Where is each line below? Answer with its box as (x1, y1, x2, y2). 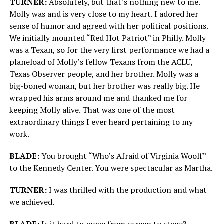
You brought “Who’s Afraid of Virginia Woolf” (39, 150, 206, 162)
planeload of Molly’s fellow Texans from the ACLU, (9, 56, 193, 68)
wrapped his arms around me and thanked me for (9, 92, 187, 104)
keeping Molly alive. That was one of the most (9, 104, 175, 116)
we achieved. (9, 196, 54, 208)
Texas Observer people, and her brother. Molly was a (9, 68, 198, 80)
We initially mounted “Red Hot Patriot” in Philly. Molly (9, 32, 206, 44)
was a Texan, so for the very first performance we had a (9, 44, 209, 56)
